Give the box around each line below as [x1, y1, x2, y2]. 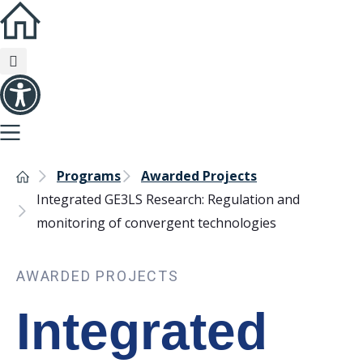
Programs [57, 167, 121, 185]
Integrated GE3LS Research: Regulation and [36, 190, 300, 208]
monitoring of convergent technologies [36, 214, 276, 232]
